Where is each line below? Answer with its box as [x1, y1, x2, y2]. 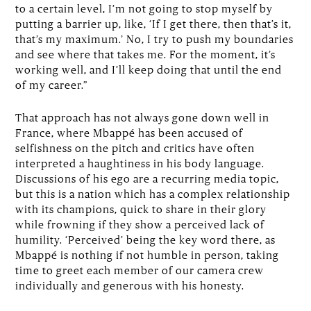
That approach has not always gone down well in [15, 111, 270, 124]
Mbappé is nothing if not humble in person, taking [15, 249, 280, 262]
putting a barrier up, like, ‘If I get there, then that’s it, [15, 17, 292, 31]
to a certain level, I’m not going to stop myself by [15, 2, 274, 15]
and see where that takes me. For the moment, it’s [15, 48, 276, 61]
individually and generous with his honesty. [15, 279, 245, 292]
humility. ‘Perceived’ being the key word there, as [15, 233, 276, 246]
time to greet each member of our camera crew [15, 264, 264, 277]
